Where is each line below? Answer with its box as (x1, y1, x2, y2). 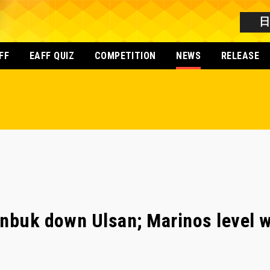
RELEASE (221, 50, 260, 61)
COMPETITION (94, 50, 156, 61)
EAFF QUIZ (29, 50, 75, 61)
